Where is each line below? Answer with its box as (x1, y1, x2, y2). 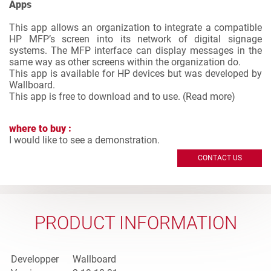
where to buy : (9, 123, 71, 134)
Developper (11, 253, 59, 265)
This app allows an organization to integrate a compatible (9, 22, 262, 33)
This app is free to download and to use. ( (9, 91, 186, 102)
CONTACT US (197, 154, 242, 162)
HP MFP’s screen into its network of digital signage (9, 33, 262, 45)
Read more (186, 91, 232, 102)
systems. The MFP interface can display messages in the (9, 45, 262, 56)
